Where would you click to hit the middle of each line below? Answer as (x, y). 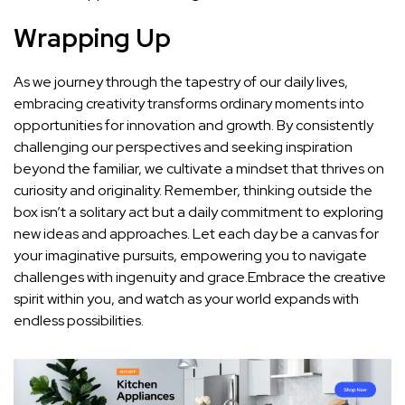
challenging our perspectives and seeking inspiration (183, 146)
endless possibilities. (79, 320)
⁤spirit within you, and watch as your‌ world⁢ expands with (186, 298)
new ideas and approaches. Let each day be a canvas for (196, 233)
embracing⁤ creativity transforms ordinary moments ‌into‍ (189, 103)
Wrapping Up (92, 38)
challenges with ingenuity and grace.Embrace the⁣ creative (200, 277)
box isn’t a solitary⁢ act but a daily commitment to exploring (198, 212)
